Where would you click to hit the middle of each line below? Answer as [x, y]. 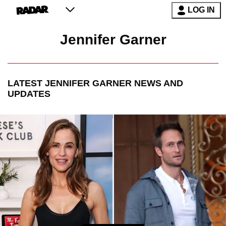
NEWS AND [157, 83]
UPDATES [29, 94]
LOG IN [201, 10]
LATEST [26, 83]
